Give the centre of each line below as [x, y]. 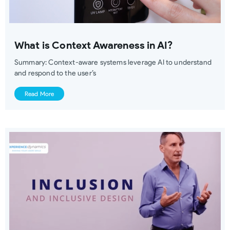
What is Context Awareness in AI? [94, 45]
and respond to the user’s [55, 73]
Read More [40, 93]
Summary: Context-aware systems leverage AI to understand [113, 62]
